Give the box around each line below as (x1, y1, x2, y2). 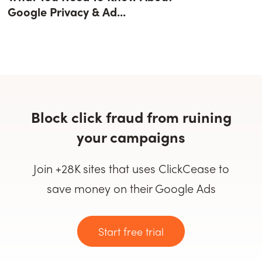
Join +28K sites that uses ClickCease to (33, 159, 229, 177)
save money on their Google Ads (46, 179, 216, 196)
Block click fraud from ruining (30, 106, 232, 127)
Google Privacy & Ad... (8, 2, 126, 20)
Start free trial (98, 223, 164, 239)
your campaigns (77, 126, 185, 147)
